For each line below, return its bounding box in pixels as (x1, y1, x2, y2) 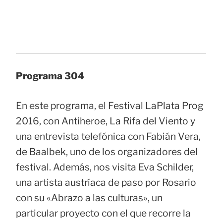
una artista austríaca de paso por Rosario (16, 176, 196, 188)
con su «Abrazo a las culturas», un (16, 191, 163, 204)
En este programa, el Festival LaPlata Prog (16, 99, 204, 111)
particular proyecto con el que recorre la (16, 207, 191, 219)
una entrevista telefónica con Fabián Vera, (16, 130, 201, 142)
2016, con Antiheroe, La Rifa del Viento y (16, 114, 195, 127)
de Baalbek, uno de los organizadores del (16, 145, 198, 158)
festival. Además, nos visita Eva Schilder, (16, 161, 194, 173)
